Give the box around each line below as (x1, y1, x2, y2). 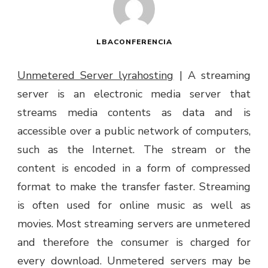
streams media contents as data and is (17, 105, 251, 120)
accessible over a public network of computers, (17, 123, 251, 138)
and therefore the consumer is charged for (17, 234, 251, 249)
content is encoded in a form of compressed (17, 160, 251, 175)
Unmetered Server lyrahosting (17, 68, 174, 83)
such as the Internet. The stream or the (17, 142, 251, 157)
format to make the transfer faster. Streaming (17, 179, 251, 194)
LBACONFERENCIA (96, 36, 172, 47)
